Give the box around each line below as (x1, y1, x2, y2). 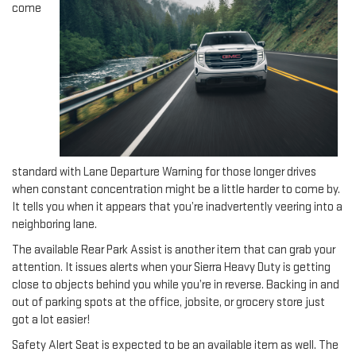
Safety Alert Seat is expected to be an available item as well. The (12, 337, 339, 353)
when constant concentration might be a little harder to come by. (12, 181, 340, 197)
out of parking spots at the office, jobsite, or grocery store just (12, 294, 325, 310)
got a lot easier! (12, 311, 90, 327)
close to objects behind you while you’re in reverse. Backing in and (12, 277, 339, 292)
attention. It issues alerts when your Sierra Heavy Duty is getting (12, 259, 331, 275)
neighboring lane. (12, 216, 97, 232)
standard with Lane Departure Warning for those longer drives (12, 164, 316, 180)
